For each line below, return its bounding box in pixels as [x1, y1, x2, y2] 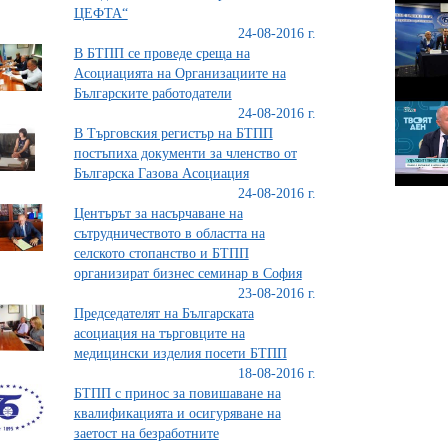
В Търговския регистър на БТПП [73, 125, 273, 141]
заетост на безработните [73, 425, 219, 441]
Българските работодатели [73, 85, 232, 101]
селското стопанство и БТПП [73, 245, 249, 261]
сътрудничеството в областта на [73, 225, 265, 241]
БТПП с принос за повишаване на [73, 385, 281, 401]
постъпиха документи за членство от [73, 145, 297, 161]
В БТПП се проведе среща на [73, 45, 250, 61]
